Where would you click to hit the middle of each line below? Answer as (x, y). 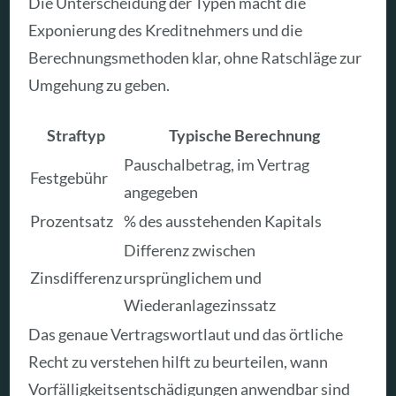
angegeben (161, 191)
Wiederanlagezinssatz (200, 305)
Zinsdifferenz (76, 277)
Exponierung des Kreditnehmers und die (166, 30)
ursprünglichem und (193, 277)
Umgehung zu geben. (99, 85)
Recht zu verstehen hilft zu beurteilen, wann (179, 361)
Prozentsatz (72, 221)
